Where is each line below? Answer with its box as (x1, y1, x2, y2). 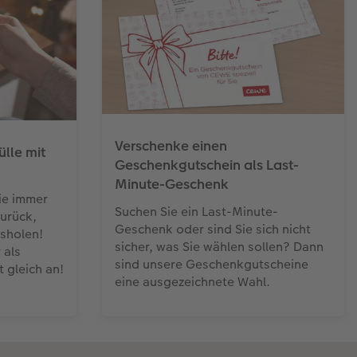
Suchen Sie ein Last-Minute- (115, 202, 278, 221)
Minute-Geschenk (115, 174, 229, 194)
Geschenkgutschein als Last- (115, 155, 299, 175)
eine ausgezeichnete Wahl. (115, 272, 270, 291)
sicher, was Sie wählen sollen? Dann (115, 237, 324, 256)
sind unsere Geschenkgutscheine (115, 254, 308, 273)
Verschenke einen (115, 135, 227, 155)
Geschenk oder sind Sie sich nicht (115, 219, 311, 238)
